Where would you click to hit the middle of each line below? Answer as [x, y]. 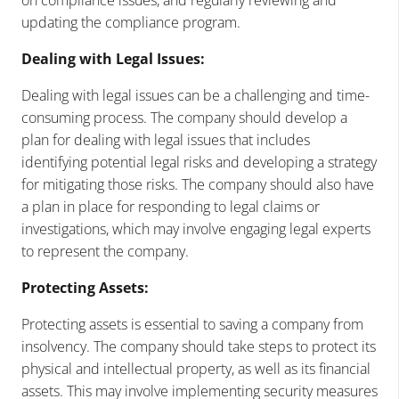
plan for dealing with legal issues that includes [166, 139]
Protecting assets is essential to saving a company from [192, 324]
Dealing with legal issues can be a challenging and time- [195, 95]
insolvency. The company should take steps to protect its [199, 346]
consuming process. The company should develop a [184, 117]
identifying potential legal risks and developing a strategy [199, 162]
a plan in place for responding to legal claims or [171, 206]
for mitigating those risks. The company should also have [198, 184]
